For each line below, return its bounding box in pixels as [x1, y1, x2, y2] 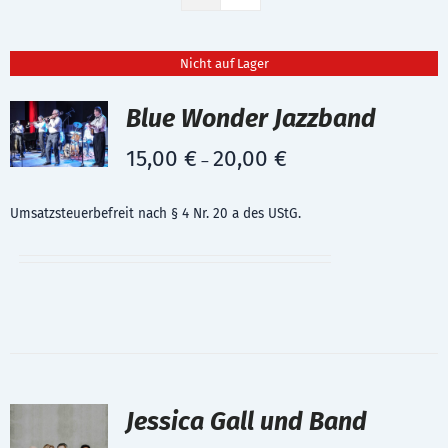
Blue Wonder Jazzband [125, 104, 376, 134]
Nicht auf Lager [179, 55, 269, 71]
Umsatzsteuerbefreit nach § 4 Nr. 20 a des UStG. [10, 205, 301, 222]
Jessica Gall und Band [125, 407, 367, 437]
